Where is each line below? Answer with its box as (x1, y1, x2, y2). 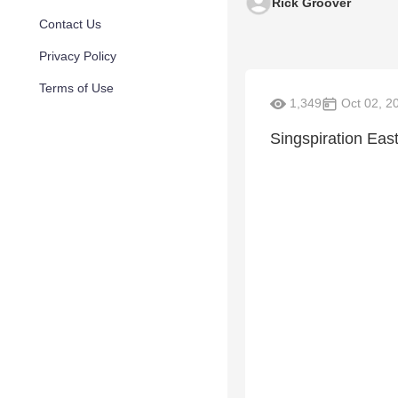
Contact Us (39, 17, 101, 31)
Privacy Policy (39, 49, 116, 63)
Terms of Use (39, 81, 114, 95)
